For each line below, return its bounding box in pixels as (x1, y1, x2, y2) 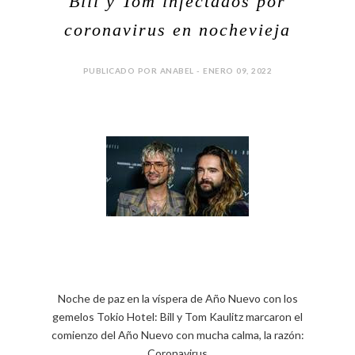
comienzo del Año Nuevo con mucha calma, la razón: (51, 328, 304, 342)
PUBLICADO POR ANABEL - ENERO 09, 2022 (82, 66, 273, 76)
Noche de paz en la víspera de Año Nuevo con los (57, 292, 298, 306)
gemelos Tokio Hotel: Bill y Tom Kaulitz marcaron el (52, 310, 303, 324)
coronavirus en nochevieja (64, 20, 291, 40)
